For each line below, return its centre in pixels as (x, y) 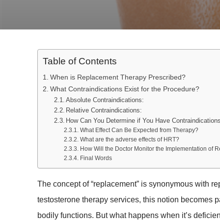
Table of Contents (80, 61)
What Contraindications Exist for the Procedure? (124, 89)
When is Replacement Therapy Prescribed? (118, 77)
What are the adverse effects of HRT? (129, 139)
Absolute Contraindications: (105, 100)
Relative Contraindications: (104, 110)
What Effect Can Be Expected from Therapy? (139, 130)
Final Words (96, 158)
